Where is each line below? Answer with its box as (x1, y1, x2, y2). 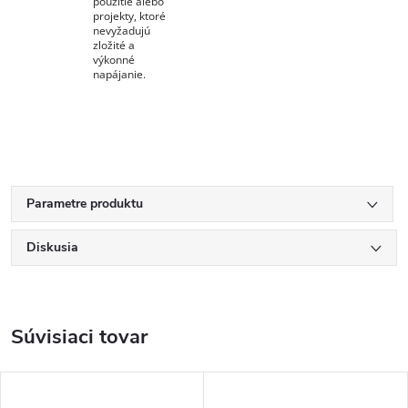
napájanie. (93, 66, 146, 82)
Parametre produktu (26, 194, 143, 212)
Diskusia (26, 238, 78, 256)
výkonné (93, 51, 135, 67)
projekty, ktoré (93, 7, 166, 24)
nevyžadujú (93, 22, 150, 38)
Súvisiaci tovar (11, 322, 148, 351)
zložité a (93, 36, 135, 53)
